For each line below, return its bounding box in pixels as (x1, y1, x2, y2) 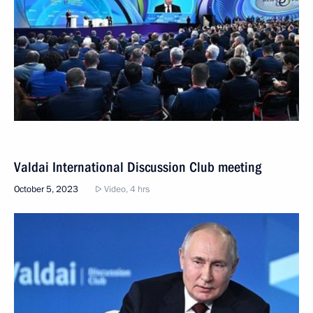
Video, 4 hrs (102, 182, 150, 196)
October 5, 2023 (14, 182, 78, 196)
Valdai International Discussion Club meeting (14, 158, 261, 175)
